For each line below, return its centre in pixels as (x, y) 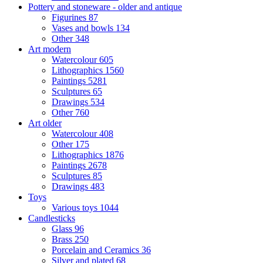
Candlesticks (52, 218)
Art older (45, 123)
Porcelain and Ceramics (97, 250)
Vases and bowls (84, 28)
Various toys (76, 208)
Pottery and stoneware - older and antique (105, 7)
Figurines (70, 18)
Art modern (50, 49)
